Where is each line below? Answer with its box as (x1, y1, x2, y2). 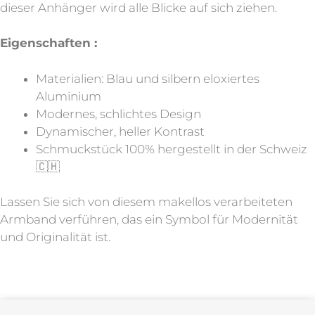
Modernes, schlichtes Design (36, 106, 201, 121)
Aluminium (36, 89, 101, 103)
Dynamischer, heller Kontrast (36, 124, 205, 139)
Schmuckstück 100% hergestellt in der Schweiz (36, 141, 307, 156)
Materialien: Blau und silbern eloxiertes (36, 71, 259, 86)
